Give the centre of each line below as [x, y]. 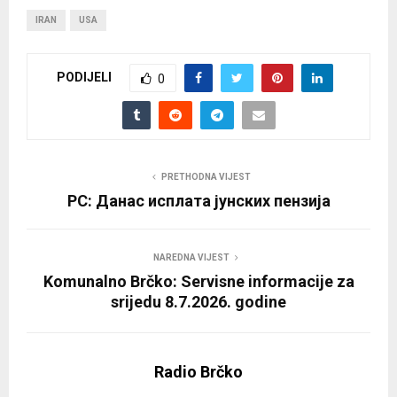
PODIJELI [84, 77]
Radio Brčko [198, 371]
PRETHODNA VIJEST [206, 176]
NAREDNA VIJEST [191, 257]
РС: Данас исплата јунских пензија [198, 200]
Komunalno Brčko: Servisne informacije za [198, 281]
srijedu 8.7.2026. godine [198, 301]
